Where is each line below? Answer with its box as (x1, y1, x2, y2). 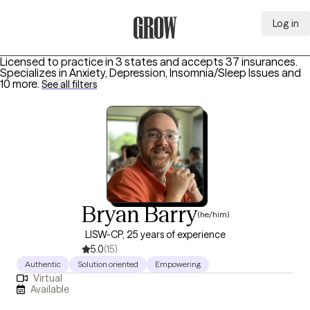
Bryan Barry (81, 201, 198, 228)
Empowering (155, 259, 201, 269)
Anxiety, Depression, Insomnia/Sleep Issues (69, 66, 280, 80)
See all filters (42, 78, 97, 91)
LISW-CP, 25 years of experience (84, 228, 226, 241)
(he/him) (197, 208, 229, 219)
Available (30, 282, 70, 295)
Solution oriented (77, 259, 138, 269)
